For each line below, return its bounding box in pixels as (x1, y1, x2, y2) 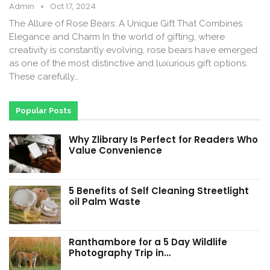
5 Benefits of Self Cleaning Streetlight (69, 184, 249, 198)
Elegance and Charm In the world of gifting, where (9, 31, 225, 43)
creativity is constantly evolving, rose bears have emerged (9, 45, 257, 56)
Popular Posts (16, 106, 71, 116)
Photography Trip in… (69, 246, 171, 259)
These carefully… (9, 71, 78, 83)
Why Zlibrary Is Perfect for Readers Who (69, 133, 258, 146)
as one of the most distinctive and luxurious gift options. (9, 58, 248, 69)
